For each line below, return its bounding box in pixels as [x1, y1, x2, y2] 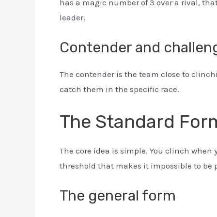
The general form [60, 187, 176, 205]
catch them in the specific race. [60, 84, 179, 94]
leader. [60, 12, 85, 22]
